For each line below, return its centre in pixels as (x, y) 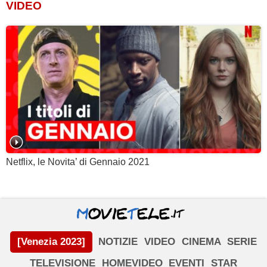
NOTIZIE (118, 241)
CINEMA (201, 241)
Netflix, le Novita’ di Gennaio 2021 (78, 162)
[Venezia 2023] (51, 241)
